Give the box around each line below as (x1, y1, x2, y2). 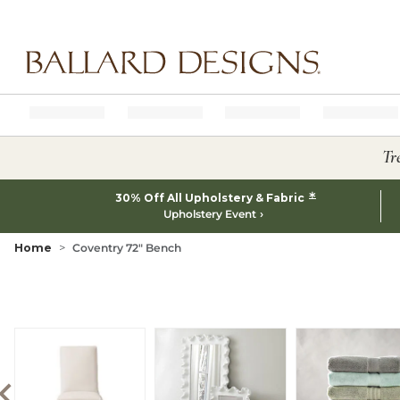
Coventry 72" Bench (72, 241, 181, 254)
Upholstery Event (162, 207, 256, 221)
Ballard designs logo (12, 73, 146, 90)
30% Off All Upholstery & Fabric (114, 191, 307, 204)
